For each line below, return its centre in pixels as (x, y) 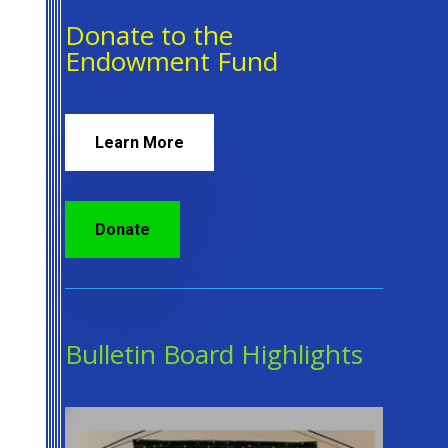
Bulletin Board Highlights (213, 353)
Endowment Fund (171, 60)
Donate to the (148, 34)
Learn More (139, 142)
